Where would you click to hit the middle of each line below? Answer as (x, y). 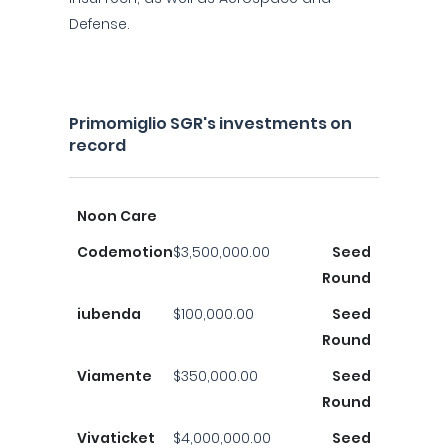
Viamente (114, 376)
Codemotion (125, 252)
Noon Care (117, 216)
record (97, 145)
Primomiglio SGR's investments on (210, 123)
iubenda (109, 314)
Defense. (99, 24)
